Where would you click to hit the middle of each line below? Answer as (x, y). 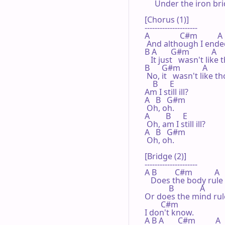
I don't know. (169, 212)
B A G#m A (181, 51)
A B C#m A (182, 172)
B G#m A (176, 68)
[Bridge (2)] (165, 156)
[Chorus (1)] (167, 19)
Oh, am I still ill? (175, 124)
